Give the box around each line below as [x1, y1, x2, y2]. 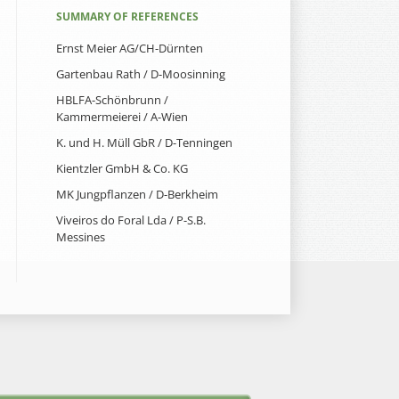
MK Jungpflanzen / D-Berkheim [56, 186, 218, 203]
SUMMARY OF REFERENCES [56, 9, 199, 25]
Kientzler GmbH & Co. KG [56, 160, 188, 177]
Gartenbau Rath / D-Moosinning [56, 66, 225, 83]
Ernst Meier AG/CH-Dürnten [56, 40, 203, 57]
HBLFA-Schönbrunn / [56, 92, 168, 109]
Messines [56, 229, 105, 246]
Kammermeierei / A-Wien [56, 109, 188, 126]
